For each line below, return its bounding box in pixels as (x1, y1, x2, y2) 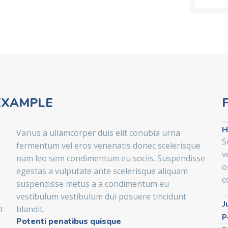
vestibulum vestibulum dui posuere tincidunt (16, 191, 186, 203)
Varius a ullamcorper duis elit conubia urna (16, 127, 180, 139)
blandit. (16, 204, 44, 215)
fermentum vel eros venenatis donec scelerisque (16, 140, 201, 152)
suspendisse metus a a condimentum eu (16, 178, 169, 190)
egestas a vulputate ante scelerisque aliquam (16, 165, 188, 177)
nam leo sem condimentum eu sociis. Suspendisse (16, 153, 205, 164)
